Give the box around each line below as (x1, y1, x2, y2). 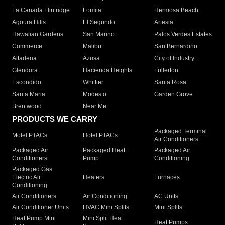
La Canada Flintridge (12, 7, 70, 14)
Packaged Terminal (154, 128, 207, 135)
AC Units (154, 193, 178, 200)
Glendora (12, 67, 38, 74)
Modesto (83, 91, 107, 98)
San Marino (83, 31, 115, 38)
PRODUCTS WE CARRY (12, 115, 97, 124)
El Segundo (83, 19, 116, 26)
